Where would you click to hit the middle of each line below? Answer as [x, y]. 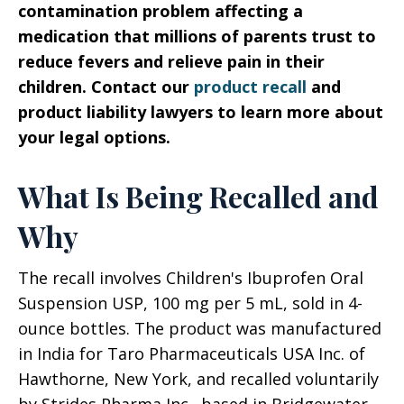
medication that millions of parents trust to [197, 37]
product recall [250, 87]
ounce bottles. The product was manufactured [200, 329]
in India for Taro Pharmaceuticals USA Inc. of [192, 354]
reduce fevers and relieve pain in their [171, 62]
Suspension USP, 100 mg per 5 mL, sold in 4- [190, 303]
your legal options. [94, 138]
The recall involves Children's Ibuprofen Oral [191, 278]
